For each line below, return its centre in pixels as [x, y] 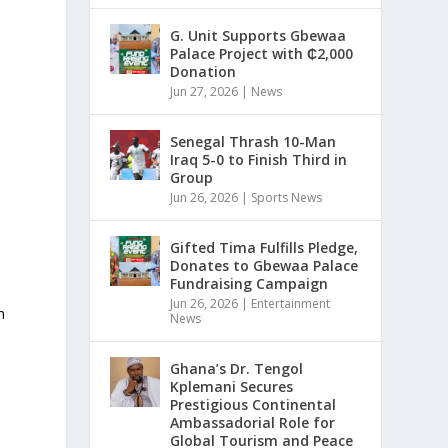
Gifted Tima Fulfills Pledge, [264, 247]
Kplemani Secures [232, 386]
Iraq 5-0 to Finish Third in [259, 159]
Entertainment [291, 303]
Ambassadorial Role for [253, 422]
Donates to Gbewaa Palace [264, 265]
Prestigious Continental [253, 404]
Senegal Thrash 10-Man [253, 141]
